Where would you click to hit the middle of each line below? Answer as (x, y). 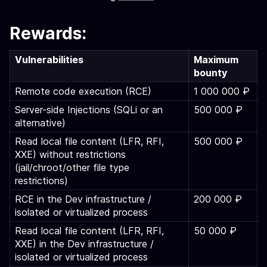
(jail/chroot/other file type (72, 167)
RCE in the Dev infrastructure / (83, 199)
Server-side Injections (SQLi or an (89, 110)
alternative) (40, 123)
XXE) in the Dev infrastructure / (84, 244)
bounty (218, 73)
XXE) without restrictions (70, 154)
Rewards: (48, 33)
